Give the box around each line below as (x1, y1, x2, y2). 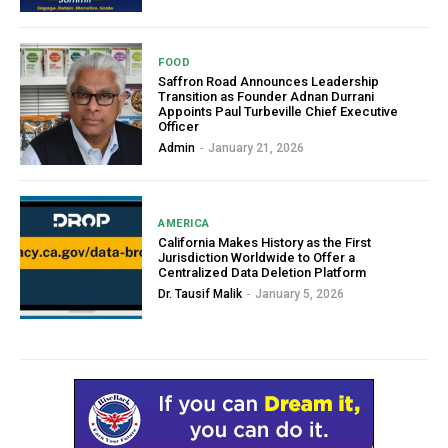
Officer (158, 118, 200, 134)
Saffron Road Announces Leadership (158, 73, 380, 89)
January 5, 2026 (255, 286, 345, 301)
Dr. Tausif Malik (158, 286, 243, 301)
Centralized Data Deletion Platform (158, 264, 367, 280)
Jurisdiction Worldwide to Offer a (158, 249, 356, 265)
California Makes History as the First (158, 234, 372, 250)
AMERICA (158, 216, 210, 230)
